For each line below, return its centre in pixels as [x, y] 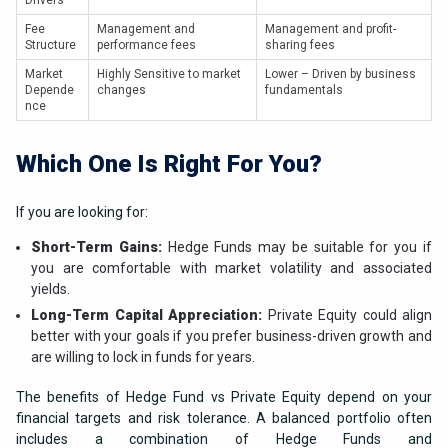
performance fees [146, 45]
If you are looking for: [82, 212]
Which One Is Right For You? [169, 164]
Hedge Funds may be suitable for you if [297, 247]
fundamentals [304, 90]
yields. [50, 289]
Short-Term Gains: [96, 247]
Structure [50, 45]
